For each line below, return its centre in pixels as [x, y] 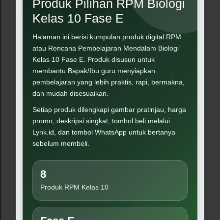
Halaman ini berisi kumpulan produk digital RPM [107, 37]
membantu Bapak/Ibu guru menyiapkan [94, 71]
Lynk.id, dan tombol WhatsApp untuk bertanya [104, 132]
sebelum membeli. [61, 143]
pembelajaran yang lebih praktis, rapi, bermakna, [109, 82]
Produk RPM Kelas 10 [74, 187]
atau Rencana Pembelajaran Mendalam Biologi [106, 48]
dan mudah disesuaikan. [70, 93]
